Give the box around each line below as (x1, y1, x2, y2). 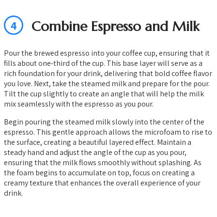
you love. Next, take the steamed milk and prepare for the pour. (4, 78, 210, 89)
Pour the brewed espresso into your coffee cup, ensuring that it (4, 47, 210, 58)
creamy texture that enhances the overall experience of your (4, 177, 201, 188)
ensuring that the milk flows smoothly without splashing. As (4, 157, 201, 168)
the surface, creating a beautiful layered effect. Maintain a (4, 137, 191, 147)
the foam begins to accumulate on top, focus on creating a (4, 167, 195, 178)
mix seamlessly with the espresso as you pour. (4, 98, 154, 109)
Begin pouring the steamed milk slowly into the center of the (4, 116, 204, 127)
